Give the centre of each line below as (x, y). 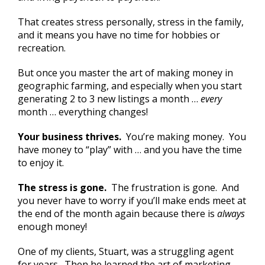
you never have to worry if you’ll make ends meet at (132, 200)
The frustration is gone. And (174, 187)
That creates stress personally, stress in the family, (131, 22)
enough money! (52, 226)
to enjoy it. (41, 162)
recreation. (42, 48)
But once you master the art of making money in (125, 72)
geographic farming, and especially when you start (130, 85)
